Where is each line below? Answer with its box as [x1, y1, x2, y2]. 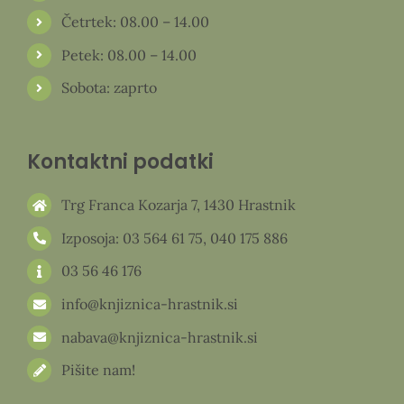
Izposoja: [61, 228, 124, 247]
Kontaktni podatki [26, 148, 214, 177]
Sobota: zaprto [61, 78, 158, 97]
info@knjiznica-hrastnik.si [61, 295, 239, 314]
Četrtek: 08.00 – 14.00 [61, 13, 210, 32]
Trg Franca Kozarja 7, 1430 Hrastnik [61, 196, 297, 215]
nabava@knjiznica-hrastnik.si [61, 327, 259, 346]
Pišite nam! [61, 361, 136, 380]
